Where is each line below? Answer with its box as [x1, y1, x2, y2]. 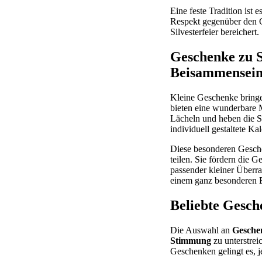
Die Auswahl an [170, 225, 232, 235]
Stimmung [170, 235, 211, 246]
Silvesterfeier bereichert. [170, 26, 259, 37]
